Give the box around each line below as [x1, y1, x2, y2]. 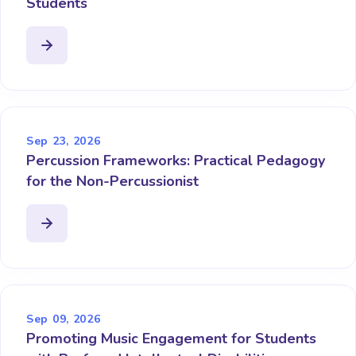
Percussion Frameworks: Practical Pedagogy [26, 151, 325, 171]
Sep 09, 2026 [26, 311, 101, 327]
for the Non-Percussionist [26, 172, 199, 192]
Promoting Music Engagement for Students [26, 329, 316, 349]
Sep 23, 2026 [26, 133, 101, 149]
